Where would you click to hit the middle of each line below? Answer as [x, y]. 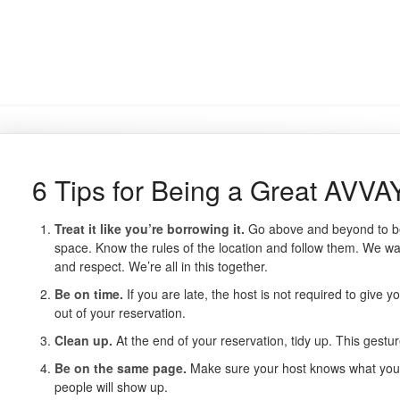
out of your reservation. [120, 312]
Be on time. [88, 294]
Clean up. [83, 340]
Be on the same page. [122, 368]
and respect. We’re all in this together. [161, 266]
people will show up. [111, 387]
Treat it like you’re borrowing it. [151, 229]
